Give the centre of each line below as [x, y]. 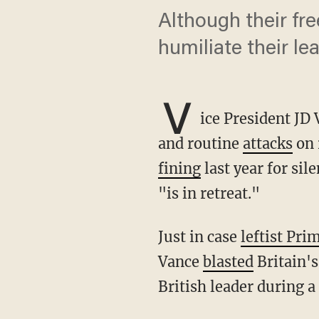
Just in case [202, 237]
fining [179, 168]
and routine [200, 143]
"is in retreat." [209, 193]
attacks [267, 143]
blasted [228, 262]
